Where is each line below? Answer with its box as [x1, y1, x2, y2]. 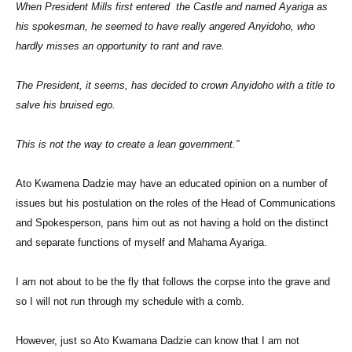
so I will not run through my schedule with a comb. [16, 295, 247, 308]
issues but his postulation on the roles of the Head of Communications [16, 197, 335, 210]
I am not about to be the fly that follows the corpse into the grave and [16, 276, 330, 288]
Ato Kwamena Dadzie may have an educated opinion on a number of [16, 178, 328, 190]
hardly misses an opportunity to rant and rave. [16, 40, 228, 53]
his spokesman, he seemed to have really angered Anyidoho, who [16, 20, 315, 33]
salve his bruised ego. [16, 99, 119, 112]
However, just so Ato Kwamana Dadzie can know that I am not [16, 335, 299, 347]
